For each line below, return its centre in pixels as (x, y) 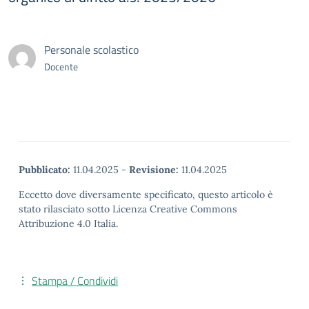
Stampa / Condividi (75, 281)
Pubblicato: (44, 170)
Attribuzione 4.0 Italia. (68, 223)
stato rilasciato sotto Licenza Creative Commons (128, 209)
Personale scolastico (91, 50)
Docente (61, 67)
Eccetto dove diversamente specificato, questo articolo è (146, 195)
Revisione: (154, 170)
